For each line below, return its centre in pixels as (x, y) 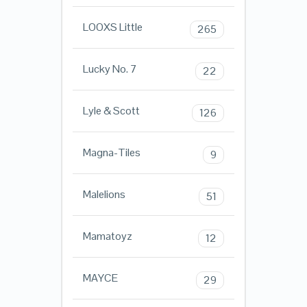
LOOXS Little (112, 27)
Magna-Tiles (111, 153)
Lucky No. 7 (110, 69)
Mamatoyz (107, 236)
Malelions (104, 195)
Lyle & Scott (111, 111)
